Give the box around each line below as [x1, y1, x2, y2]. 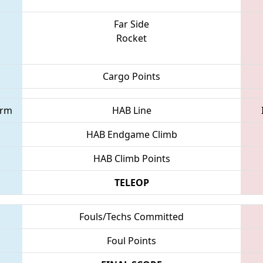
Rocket [116, 31, 147, 45]
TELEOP [114, 176, 149, 189]
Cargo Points [103, 69, 160, 83]
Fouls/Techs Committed [79, 210, 184, 223]
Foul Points [107, 234, 156, 247]
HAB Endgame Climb [86, 127, 177, 141]
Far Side [114, 17, 149, 31]
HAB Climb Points [93, 151, 170, 165]
